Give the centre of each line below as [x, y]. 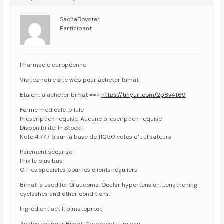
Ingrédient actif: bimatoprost [61, 209]
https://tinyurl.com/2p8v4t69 [144, 95]
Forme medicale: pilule [52, 110]
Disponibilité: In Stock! [51, 128]
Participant [76, 29]
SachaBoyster [80, 20]
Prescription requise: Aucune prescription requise [91, 119]
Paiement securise [46, 152]
